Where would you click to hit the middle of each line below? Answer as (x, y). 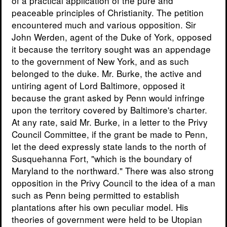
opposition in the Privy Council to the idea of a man (113, 183)
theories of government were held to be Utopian (107, 219)
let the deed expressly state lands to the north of (109, 146)
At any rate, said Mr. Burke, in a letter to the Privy (110, 122)
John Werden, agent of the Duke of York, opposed (112, 37)
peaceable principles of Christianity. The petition (108, 13)
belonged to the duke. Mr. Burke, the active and (107, 73)
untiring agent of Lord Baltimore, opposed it (98, 86)
